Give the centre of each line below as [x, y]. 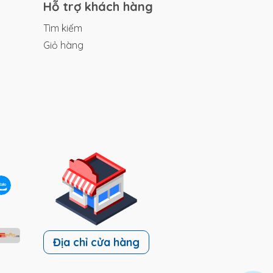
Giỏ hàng [63, 45]
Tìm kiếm [63, 28]
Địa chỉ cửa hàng [96, 243]
